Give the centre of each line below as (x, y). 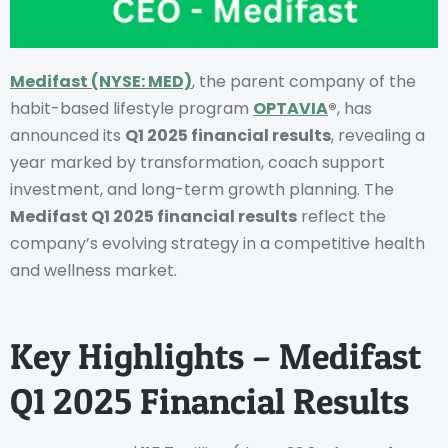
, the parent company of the (304, 81)
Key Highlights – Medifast (215, 356)
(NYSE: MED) (141, 81)
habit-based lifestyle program (131, 108)
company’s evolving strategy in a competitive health (217, 243)
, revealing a (378, 135)
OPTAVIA (290, 108)
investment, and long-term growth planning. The (202, 189)
